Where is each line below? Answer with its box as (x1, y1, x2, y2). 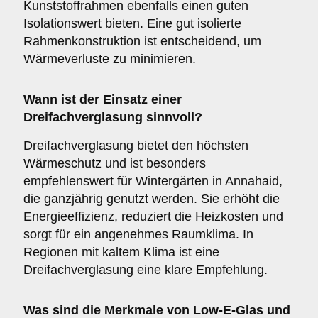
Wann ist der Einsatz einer (23, 92, 182, 106)
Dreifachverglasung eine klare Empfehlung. (23, 263, 268, 277)
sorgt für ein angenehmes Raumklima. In (23, 227, 253, 241)
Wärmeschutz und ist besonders (23, 156, 206, 170)
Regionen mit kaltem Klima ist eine (23, 245, 219, 259)
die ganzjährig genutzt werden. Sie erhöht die (23, 192, 280, 206)
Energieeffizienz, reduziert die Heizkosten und (23, 209, 283, 224)
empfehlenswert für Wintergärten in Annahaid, (23, 174, 283, 188)
